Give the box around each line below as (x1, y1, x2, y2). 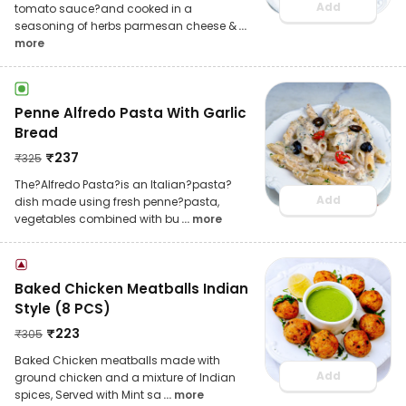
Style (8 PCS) (14, 298, 111, 318)
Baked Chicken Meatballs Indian (14, 278, 248, 298)
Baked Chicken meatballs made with (14, 352, 220, 368)
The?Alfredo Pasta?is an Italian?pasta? (14, 176, 232, 192)
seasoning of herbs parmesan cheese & (14, 17, 237, 34)
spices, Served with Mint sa (14, 386, 161, 402)
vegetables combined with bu (14, 210, 179, 227)
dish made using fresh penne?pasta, (14, 193, 219, 209)
